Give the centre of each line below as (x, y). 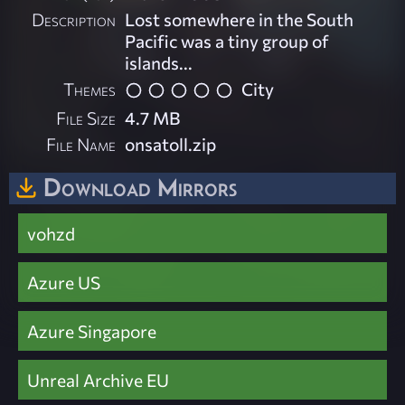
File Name (81, 143)
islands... (159, 63)
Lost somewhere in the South (240, 19)
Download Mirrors (140, 187)
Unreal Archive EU (98, 380)
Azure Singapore (92, 331)
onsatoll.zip (171, 143)
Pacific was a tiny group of (227, 41)
